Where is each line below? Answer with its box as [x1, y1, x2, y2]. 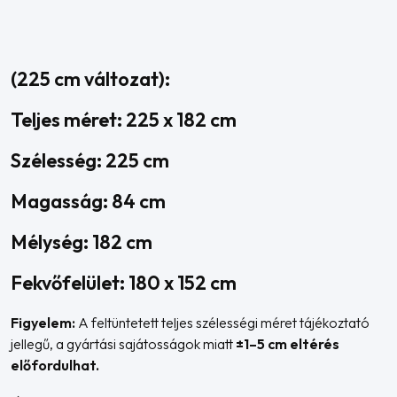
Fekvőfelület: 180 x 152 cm [11, 270, 237, 295]
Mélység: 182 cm [11, 230, 152, 254]
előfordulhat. [11, 356, 99, 374]
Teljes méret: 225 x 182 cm [11, 107, 237, 132]
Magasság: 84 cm [11, 189, 166, 214]
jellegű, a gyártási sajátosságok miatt [11, 335, 236, 353]
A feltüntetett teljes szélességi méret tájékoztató [75, 314, 370, 331]
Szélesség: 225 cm [11, 148, 169, 173]
